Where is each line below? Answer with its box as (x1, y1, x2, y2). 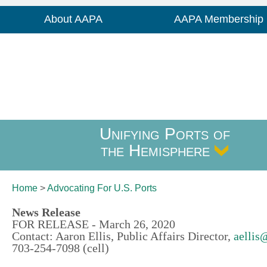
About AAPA (44, 13, 103, 25)
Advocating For (47, 183, 111, 193)
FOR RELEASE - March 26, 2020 (12, 218, 175, 231)
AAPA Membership (174, 13, 264, 25)
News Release (12, 206, 80, 219)
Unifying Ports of (99, 125, 230, 143)
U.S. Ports (111, 183, 157, 193)
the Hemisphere (101, 141, 215, 160)
